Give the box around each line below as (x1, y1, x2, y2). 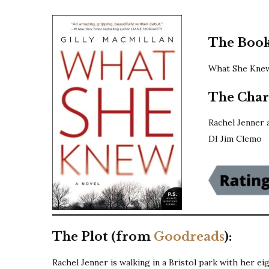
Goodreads (154, 229, 225, 244)
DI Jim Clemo (208, 133, 262, 145)
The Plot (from (52, 229, 154, 244)
